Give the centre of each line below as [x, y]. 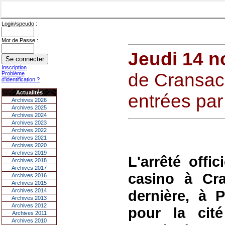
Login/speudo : [19, 24]
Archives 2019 [29, 153]
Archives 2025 [29, 107]
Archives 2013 [29, 198]
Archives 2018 [29, 160]
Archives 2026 [29, 100]
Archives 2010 [29, 220]
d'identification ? [21, 79]
